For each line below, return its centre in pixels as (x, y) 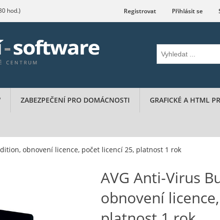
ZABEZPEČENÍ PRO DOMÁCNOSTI (75, 100)
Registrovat (140, 11)
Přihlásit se (187, 11)
